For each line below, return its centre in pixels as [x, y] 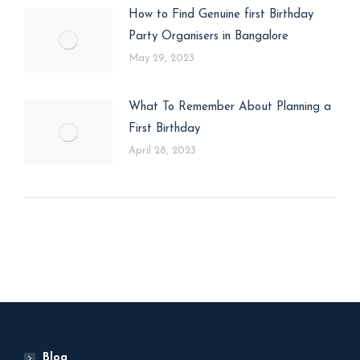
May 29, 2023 [162, 58]
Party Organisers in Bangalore [209, 36]
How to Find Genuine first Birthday [221, 14]
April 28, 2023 [162, 150]
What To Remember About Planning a [230, 107]
